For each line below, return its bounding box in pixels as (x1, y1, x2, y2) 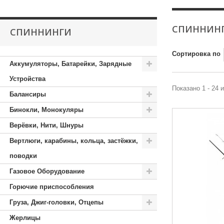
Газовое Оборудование (9, 167, 84, 175)
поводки (9, 152, 37, 159)
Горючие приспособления (9, 183, 94, 190)
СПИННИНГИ (10, 26, 71, 38)
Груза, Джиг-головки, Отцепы (9, 198, 103, 206)
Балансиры (9, 90, 46, 98)
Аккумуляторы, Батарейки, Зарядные (9, 60, 131, 67)
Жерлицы (9, 214, 40, 221)
